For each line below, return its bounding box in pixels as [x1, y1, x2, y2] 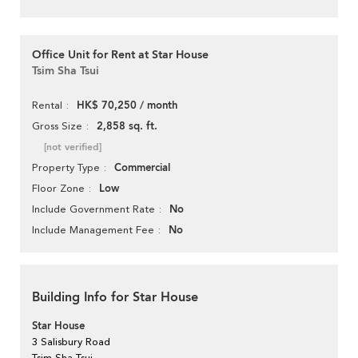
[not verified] [44, 141, 101, 154]
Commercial [114, 161, 170, 176]
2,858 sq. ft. [97, 119, 157, 134]
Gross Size [32, 120, 82, 133]
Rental [32, 99, 62, 112]
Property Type [32, 161, 100, 174]
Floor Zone [32, 182, 85, 195]
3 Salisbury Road [32, 336, 110, 348]
